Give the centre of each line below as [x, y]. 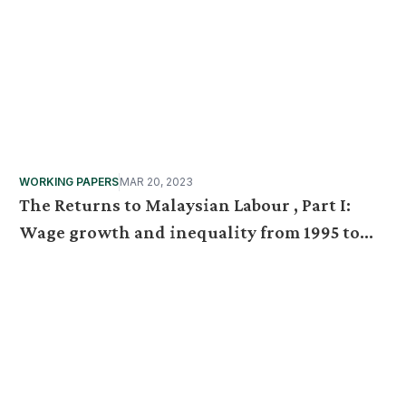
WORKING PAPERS [69, 182]
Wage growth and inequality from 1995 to [190, 232]
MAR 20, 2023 [157, 182]
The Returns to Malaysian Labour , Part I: [185, 205]
